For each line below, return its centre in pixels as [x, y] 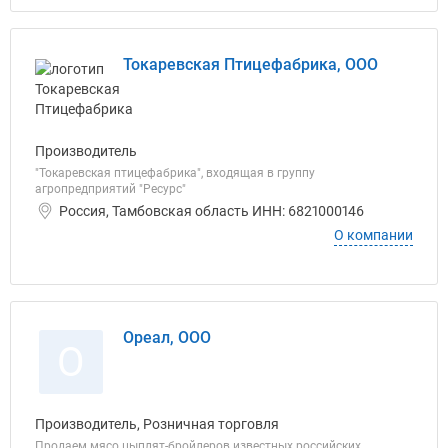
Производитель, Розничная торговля [157, 424]
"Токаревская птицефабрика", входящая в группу [175, 173]
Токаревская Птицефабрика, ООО [250, 64]
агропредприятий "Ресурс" [110, 189]
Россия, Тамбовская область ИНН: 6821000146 [211, 211]
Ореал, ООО [167, 337]
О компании [373, 235]
